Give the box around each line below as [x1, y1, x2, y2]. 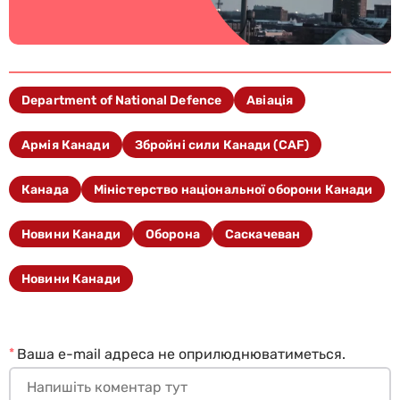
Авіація [246, 92, 294, 108]
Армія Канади [21, 137, 110, 153]
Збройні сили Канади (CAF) [134, 137, 310, 153]
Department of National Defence [21, 92, 222, 108]
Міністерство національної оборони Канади [93, 181, 373, 197]
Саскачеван [224, 226, 301, 242]
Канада [21, 181, 69, 197]
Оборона [145, 226, 200, 242]
